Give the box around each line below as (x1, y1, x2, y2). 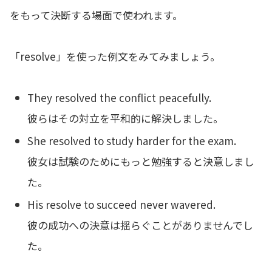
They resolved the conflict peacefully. (27, 89, 212, 105)
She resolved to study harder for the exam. (27, 132, 237, 148)
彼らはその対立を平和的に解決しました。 (27, 110, 224, 126)
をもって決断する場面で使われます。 (10, 7, 183, 22)
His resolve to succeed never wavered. (27, 197, 216, 212)
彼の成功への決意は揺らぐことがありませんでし (27, 217, 254, 233)
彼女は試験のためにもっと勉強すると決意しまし (27, 153, 255, 169)
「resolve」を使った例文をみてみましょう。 (10, 48, 220, 64)
